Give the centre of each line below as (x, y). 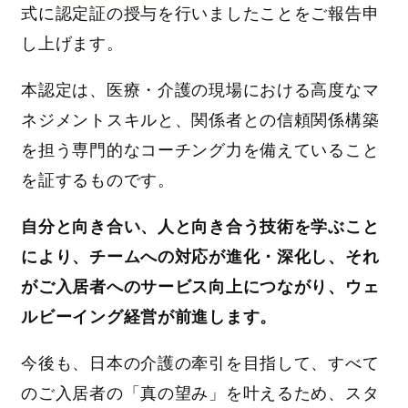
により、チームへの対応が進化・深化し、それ (200, 257)
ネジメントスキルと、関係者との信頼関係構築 (200, 121)
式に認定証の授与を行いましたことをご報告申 (200, 14)
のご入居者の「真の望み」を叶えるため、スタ (200, 393)
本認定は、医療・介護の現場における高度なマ (200, 91)
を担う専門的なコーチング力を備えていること (200, 151)
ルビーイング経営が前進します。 (149, 317)
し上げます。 (72, 44)
